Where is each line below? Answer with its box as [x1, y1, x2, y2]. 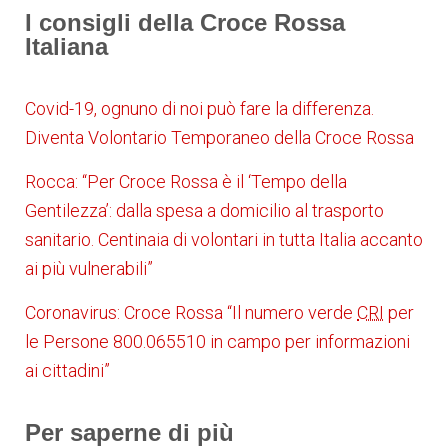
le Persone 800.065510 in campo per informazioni [25, 331, 410, 353]
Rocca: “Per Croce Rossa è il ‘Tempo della [25, 171, 347, 193]
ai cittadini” [25, 360, 110, 382]
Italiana [25, 33, 108, 61]
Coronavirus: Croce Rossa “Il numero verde [25, 302, 357, 324]
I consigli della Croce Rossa [25, 9, 345, 37]
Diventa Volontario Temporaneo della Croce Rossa [25, 127, 414, 149]
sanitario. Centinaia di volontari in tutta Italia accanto [25, 229, 423, 251]
